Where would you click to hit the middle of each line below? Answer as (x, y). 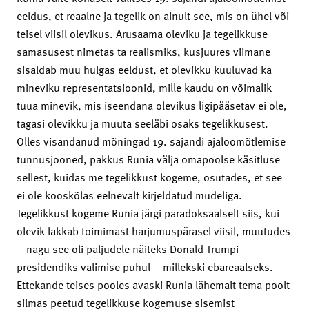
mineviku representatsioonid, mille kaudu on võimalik (144, 87)
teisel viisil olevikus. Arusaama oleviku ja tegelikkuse (142, 33)
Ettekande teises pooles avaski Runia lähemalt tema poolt (153, 285)
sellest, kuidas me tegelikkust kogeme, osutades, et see (149, 177)
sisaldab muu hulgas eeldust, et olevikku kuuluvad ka (144, 69)
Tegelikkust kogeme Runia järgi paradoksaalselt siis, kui (148, 213)
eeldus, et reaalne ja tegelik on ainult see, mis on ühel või (153, 16)
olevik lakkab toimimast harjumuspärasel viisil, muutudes (153, 231)
